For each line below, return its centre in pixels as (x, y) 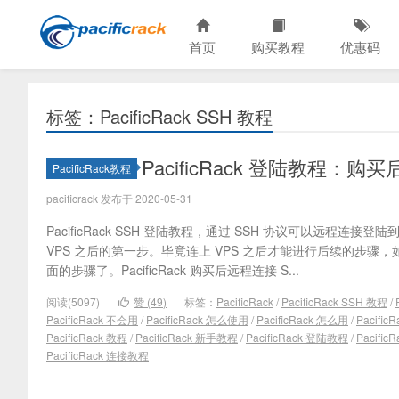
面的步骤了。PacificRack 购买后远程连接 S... (173, 270)
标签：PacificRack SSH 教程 (159, 116)
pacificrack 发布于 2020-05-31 (119, 198)
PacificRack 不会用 (92, 319)
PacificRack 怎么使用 (197, 319)
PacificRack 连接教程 (98, 355)
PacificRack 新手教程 (187, 337)
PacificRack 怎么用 (302, 319)
